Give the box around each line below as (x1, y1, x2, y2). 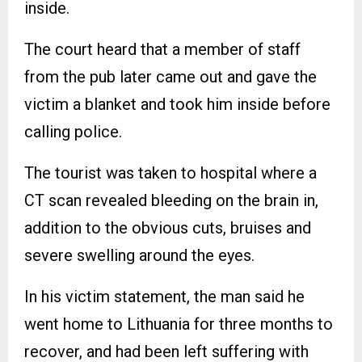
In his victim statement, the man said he (24, 287, 305, 306)
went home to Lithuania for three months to (24, 314, 333, 334)
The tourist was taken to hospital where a (24, 163, 317, 183)
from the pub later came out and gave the (24, 67, 317, 86)
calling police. (24, 122, 122, 141)
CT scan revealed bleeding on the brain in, (24, 191, 318, 210)
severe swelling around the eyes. (24, 246, 255, 265)
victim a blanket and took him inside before (24, 95, 330, 114)
